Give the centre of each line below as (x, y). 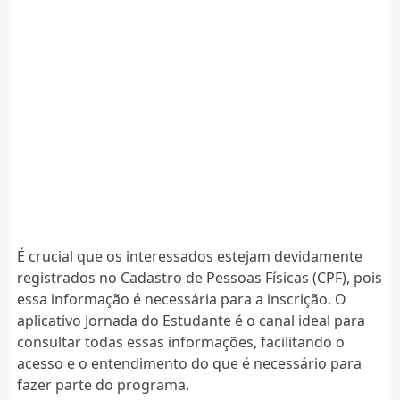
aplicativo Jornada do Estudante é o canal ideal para (191, 320)
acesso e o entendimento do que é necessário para (189, 363)
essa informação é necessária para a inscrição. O (181, 299)
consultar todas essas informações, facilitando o (180, 342)
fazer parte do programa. (103, 384)
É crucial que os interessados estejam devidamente (189, 256)
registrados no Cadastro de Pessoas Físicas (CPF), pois (199, 277)
